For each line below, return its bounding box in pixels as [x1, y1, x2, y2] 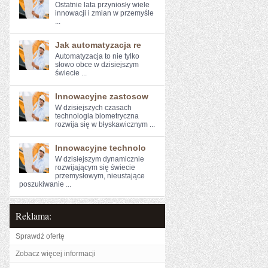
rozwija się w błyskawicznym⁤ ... [55, 120, 155, 129]
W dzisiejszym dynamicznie [55, 155, 144, 163]
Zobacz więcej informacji [16, 249, 96, 258]
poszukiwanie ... [19, 180, 71, 188]
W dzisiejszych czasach [55, 103, 132, 112]
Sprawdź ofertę [16, 232, 65, 240]
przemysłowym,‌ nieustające [55, 172, 145, 180]
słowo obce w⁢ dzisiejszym [55, 60, 139, 69]
